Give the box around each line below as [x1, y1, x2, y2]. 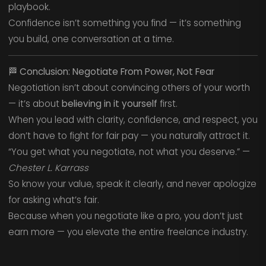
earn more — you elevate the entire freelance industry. [8, 226, 248, 239]
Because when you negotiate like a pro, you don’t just [8, 210, 243, 223]
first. [157, 97, 178, 110]
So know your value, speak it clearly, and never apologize [8, 178, 256, 191]
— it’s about [8, 97, 62, 110]
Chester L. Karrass [8, 161, 88, 175]
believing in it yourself [61, 97, 157, 110]
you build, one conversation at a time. [8, 33, 174, 46]
